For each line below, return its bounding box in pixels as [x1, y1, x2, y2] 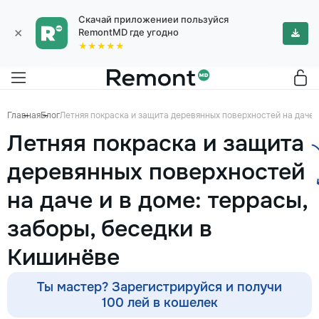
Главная [7, 110, 41, 121]
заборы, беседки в [7, 214, 212, 244]
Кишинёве [7, 243, 120, 272]
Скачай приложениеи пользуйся [78, 14, 229, 25]
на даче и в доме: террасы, [7, 186, 307, 215]
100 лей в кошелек [101, 295, 218, 310]
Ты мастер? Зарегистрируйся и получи [37, 279, 282, 295]
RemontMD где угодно [78, 26, 179, 38]
